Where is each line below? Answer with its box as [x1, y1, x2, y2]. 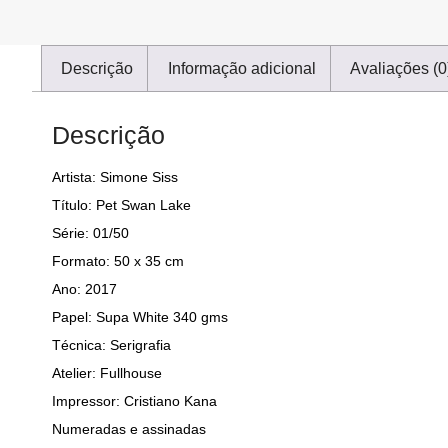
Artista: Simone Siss [52, 168, 178, 185]
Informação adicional [167, 59, 316, 77]
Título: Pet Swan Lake [52, 196, 191, 213]
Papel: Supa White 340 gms [52, 308, 228, 325]
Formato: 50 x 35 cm [52, 252, 184, 269]
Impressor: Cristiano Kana [52, 392, 217, 409]
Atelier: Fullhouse [52, 364, 162, 381]
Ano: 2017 [52, 280, 117, 297]
